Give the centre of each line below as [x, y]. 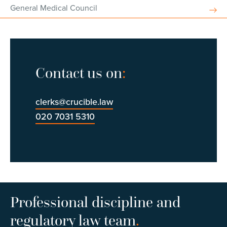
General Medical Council [54, 8]
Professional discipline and [95, 202]
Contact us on [79, 73]
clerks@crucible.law [74, 102]
